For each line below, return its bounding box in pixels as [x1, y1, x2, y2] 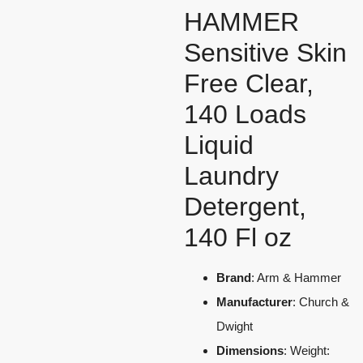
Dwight [216, 319, 253, 334]
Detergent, [184, 192, 306, 222]
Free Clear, [184, 69, 314, 99]
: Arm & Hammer [251, 271, 341, 285]
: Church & [293, 295, 349, 310]
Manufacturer [216, 295, 293, 310]
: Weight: [284, 344, 330, 358]
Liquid [184, 130, 254, 160]
